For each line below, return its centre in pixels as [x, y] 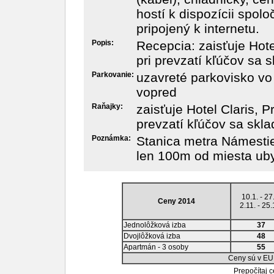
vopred [156, 92]
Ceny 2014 [176, 201]
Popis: [102, 43]
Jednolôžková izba [154, 225]
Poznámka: [111, 138]
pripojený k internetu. [198, 28]
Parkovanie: [113, 75]
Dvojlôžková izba [152, 236]
